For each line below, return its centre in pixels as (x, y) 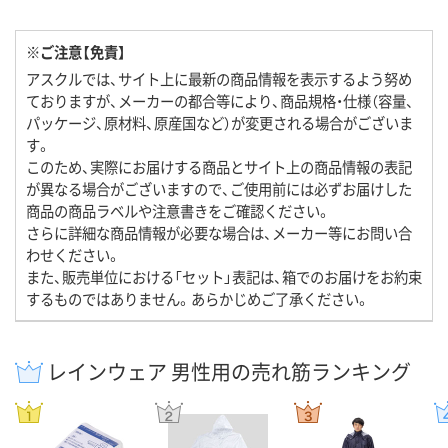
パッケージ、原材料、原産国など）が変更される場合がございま (219, 122)
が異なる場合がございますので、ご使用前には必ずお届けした (219, 188)
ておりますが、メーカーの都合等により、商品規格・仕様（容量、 (220, 100)
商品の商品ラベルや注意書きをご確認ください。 (178, 210)
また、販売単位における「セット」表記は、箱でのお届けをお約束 (224, 276)
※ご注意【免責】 (76, 51)
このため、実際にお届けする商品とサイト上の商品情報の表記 (219, 166)
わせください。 (73, 254)
